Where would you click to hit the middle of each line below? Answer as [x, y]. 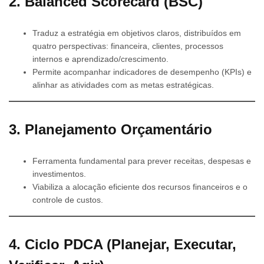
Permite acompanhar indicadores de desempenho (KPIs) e [142, 72]
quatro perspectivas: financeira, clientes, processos [128, 46]
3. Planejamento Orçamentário [110, 130]
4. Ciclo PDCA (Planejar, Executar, [123, 244]
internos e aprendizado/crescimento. [100, 59]
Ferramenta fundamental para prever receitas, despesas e [142, 161]
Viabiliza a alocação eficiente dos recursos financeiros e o [140, 187]
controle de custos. [68, 200]
